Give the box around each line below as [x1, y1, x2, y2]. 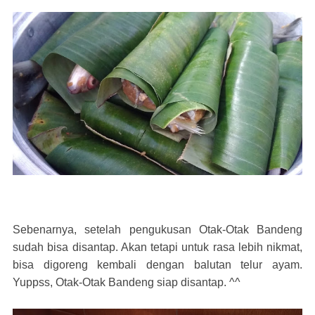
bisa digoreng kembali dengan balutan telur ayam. [13, 258, 302, 271]
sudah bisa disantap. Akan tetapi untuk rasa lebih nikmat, [13, 240, 302, 253]
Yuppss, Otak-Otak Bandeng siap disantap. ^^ [13, 276, 240, 288]
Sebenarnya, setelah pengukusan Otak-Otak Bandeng [13, 223, 302, 236]
